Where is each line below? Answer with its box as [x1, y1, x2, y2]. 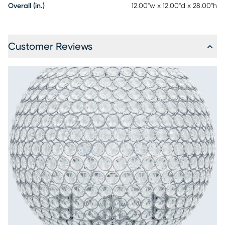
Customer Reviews [8, 42, 92, 52]
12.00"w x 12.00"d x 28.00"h [132, 3, 217, 10]
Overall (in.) [8, 3, 45, 10]
